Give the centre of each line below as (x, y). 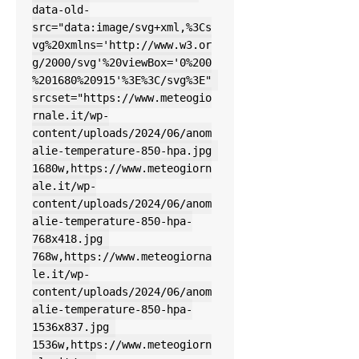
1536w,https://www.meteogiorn (122, 345)
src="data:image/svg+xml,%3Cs (122, 28)
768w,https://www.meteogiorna (122, 257)
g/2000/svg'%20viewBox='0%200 (122, 63)
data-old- (61, 10)
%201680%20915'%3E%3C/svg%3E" (122, 81)
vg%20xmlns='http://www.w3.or (122, 45)
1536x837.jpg (71, 327)
